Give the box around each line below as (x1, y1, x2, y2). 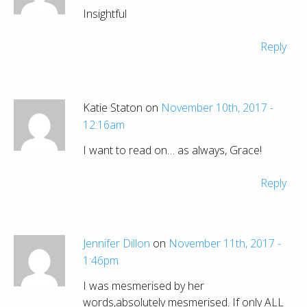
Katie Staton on (83, 99, 161, 115)
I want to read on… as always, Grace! (83, 142, 262, 158)
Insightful (83, 6, 127, 22)
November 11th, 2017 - (169, 236, 281, 251)
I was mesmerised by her (83, 278, 204, 293)
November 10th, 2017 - (161, 99, 273, 115)
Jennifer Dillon (83, 236, 150, 251)
